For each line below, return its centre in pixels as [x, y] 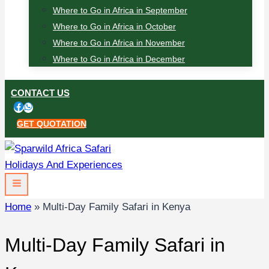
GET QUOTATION [52, 124]
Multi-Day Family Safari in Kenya [116, 207]
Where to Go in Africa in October [114, 26]
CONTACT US [40, 93]
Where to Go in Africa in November [119, 43]
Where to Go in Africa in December [119, 59]
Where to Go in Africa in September [120, 10]
